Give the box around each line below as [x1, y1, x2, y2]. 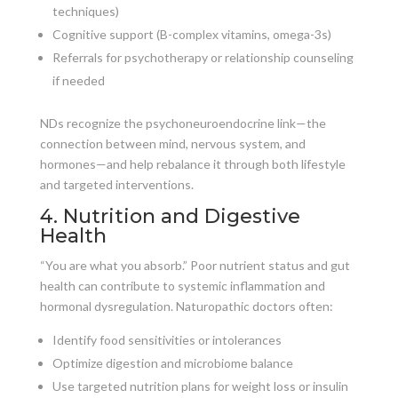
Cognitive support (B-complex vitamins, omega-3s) [52, 26, 331, 42]
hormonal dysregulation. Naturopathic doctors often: [39, 298, 333, 314]
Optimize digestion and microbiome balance [52, 354, 293, 370]
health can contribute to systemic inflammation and [39, 277, 325, 293]
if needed [52, 72, 105, 88]
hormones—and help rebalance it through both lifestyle [39, 155, 346, 171]
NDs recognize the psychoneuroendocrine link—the [39, 115, 326, 131]
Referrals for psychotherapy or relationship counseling [52, 49, 354, 65]
